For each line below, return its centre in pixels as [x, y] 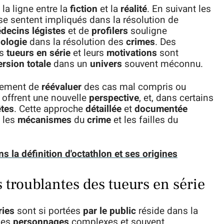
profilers [110, 31]
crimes [140, 42]
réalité [134, 9]
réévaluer [61, 87]
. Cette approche [50, 109]
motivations [132, 53]
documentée [161, 109]
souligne [147, 31]
